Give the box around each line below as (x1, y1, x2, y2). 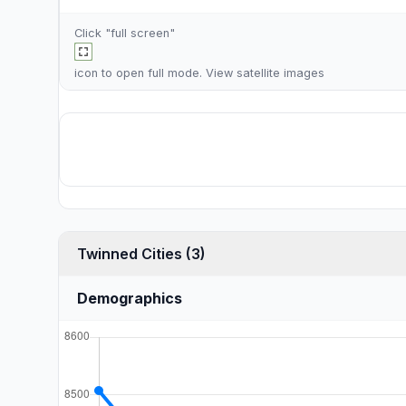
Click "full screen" (74, 26, 175, 40)
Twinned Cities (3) (186, 245, 206, 263)
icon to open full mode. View (74, 66, 237, 80)
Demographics (77, 289, 182, 307)
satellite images (237, 66, 324, 80)
